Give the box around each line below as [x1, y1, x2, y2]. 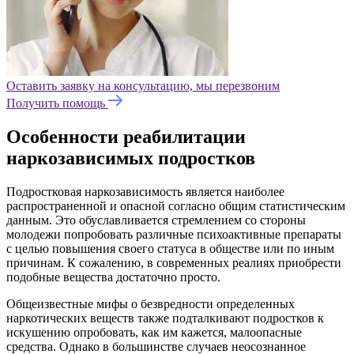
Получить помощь [6, 96, 108, 110]
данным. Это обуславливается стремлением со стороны [6, 213, 306, 227]
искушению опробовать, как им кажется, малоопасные [6, 325, 302, 339]
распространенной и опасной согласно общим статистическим [6, 198, 345, 213]
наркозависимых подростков [6, 147, 255, 168]
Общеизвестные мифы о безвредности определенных [6, 296, 295, 311]
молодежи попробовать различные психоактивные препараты [6, 227, 341, 241]
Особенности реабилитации [6, 126, 246, 147]
